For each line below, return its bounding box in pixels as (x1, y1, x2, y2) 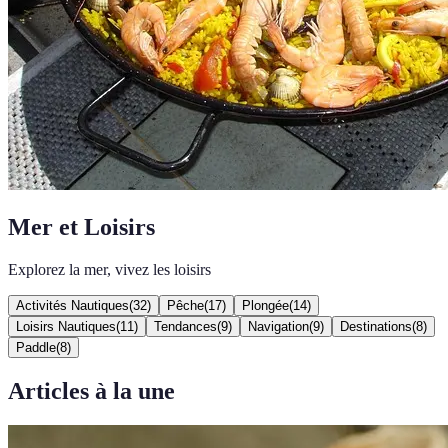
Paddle (16, 339, 56, 355)
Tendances (154, 318, 217, 334)
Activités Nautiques (16, 297, 129, 313)
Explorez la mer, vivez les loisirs (8, 260, 211, 278)
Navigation (248, 318, 309, 334)
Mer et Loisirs (8, 213, 155, 240)
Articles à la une (8, 377, 175, 404)
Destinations (340, 318, 412, 334)
